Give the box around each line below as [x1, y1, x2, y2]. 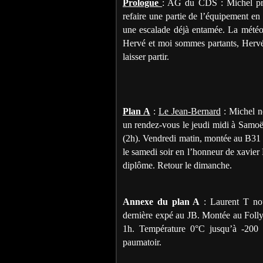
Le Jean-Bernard [158, 106, 221, 116]
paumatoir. [123, 237, 161, 247]
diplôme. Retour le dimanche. [123, 160, 232, 170]
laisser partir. [123, 51, 169, 62]
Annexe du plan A [123, 196, 200, 207]
